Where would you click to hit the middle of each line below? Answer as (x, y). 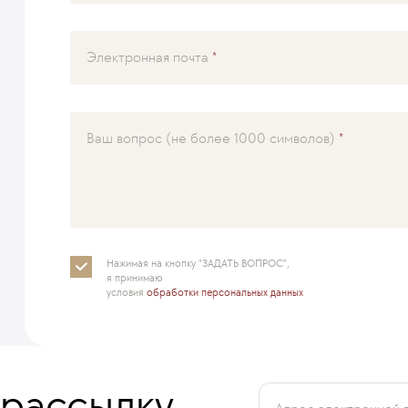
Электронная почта (148, 56)
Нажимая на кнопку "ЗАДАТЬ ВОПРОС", (198, 263)
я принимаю (135, 277)
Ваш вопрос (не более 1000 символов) (211, 138)
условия (127, 292)
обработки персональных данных (225, 292)
